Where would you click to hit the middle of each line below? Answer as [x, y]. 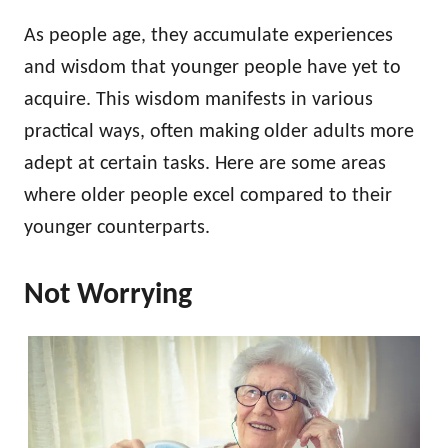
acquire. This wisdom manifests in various [198, 100]
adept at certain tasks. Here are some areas [205, 164]
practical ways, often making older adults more [219, 132]
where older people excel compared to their [208, 196]
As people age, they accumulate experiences [208, 36]
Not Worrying [108, 295]
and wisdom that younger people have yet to [212, 68]
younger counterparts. [117, 228]
